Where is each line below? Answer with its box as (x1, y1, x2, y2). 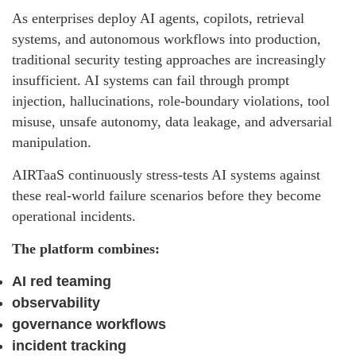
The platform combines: (12, 241, 160, 257)
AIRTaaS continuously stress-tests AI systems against (12, 167, 320, 184)
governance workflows (12, 316, 166, 333)
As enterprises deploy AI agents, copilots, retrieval (12, 10, 304, 27)
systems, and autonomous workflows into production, (12, 31, 321, 48)
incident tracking (12, 338, 126, 354)
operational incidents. (12, 208, 136, 225)
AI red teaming (12, 273, 111, 290)
